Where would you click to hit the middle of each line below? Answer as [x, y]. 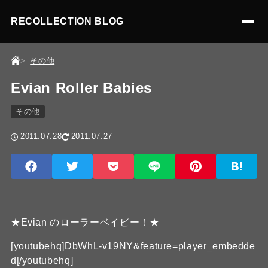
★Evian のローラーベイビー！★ [85, 222]
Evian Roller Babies [81, 88]
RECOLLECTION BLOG [67, 21]
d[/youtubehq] [42, 261]
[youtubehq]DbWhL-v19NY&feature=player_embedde [133, 246]
